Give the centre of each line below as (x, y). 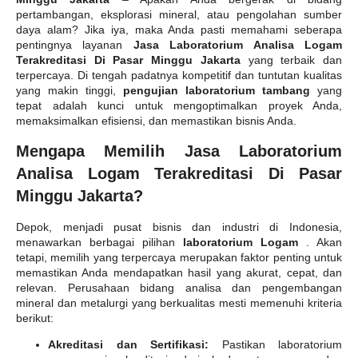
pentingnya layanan (75, 44)
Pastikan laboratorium (275, 345)
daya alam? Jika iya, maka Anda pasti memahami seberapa (179, 29)
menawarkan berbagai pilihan (99, 242)
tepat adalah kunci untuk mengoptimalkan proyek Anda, (179, 105)
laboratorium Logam (245, 242)
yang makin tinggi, (70, 90)
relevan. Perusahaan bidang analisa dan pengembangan (179, 287)
